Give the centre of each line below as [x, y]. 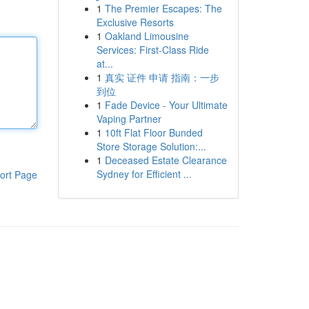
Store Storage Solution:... [151, 146]
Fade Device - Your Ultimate [166, 105]
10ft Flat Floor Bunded [153, 132]
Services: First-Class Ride [152, 50]
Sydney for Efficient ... [144, 174]
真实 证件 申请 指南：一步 [162, 77]
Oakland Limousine [147, 36]
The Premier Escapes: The [163, 8]
